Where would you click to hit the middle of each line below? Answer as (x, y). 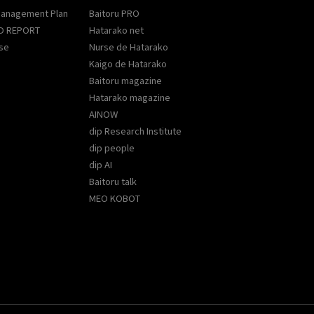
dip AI (101, 164)
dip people (112, 148)
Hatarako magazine (130, 97)
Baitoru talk (113, 181)
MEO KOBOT (115, 198)
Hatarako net (116, 30)
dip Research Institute (135, 131)
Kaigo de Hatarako (128, 63)
